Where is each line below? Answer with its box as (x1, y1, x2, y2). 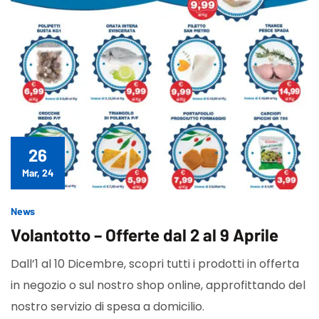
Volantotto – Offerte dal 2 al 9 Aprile (11, 224, 278, 245)
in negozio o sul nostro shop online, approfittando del (11, 276, 305, 293)
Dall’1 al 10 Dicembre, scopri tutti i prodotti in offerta (11, 255, 299, 272)
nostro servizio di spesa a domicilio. (11, 298, 204, 315)
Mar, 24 (22, 166, 53, 179)
